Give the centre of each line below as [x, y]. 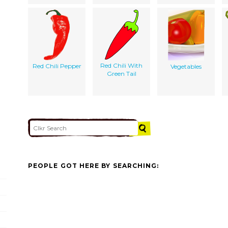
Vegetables [186, 66]
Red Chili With [121, 65]
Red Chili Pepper [57, 66]
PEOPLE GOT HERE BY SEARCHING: [94, 166]
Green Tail [121, 73]
